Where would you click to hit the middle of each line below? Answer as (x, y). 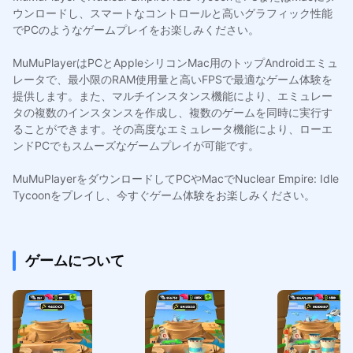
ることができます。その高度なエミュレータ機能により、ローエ (172, 128)
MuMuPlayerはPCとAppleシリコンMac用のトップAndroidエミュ (175, 62)
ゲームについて (74, 260)
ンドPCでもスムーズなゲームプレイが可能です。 (136, 145)
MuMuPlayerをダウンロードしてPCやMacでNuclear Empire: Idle (175, 178)
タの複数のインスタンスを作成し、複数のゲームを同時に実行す (172, 112)
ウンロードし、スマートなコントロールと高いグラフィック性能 (172, 13)
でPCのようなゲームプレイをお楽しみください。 (136, 29)
